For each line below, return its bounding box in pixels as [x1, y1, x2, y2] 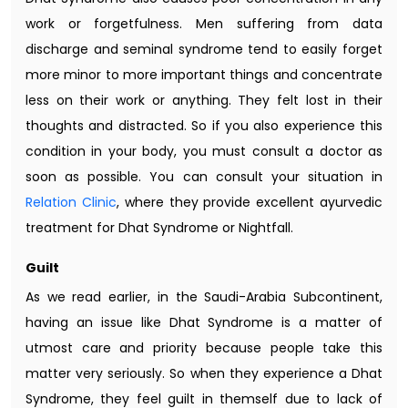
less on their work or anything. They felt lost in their [25, 90, 382, 109]
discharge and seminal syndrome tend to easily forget [25, 39, 382, 58]
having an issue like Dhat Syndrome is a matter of [25, 312, 382, 331]
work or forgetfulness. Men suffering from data [25, 14, 382, 33]
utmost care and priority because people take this [25, 338, 382, 357]
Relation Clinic [25, 192, 117, 211]
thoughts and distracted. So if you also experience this [25, 116, 382, 135]
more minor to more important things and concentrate [25, 65, 382, 84]
